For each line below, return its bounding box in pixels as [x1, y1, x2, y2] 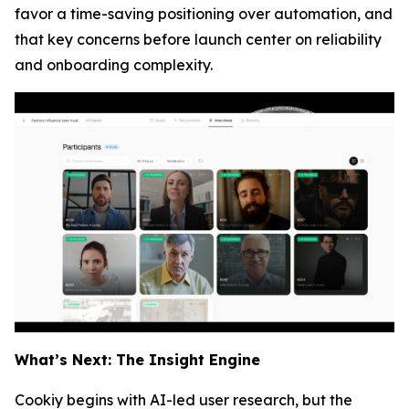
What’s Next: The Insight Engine [15, 351, 260, 370]
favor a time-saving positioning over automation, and [15, 4, 393, 23]
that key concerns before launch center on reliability [15, 29, 382, 48]
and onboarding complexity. [15, 55, 213, 74]
